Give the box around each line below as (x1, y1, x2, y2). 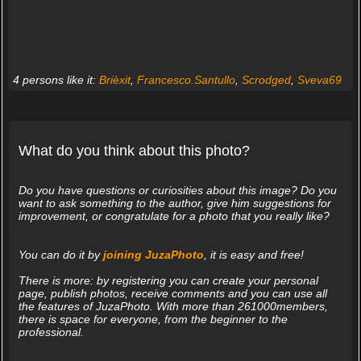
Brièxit (98, 73, 131, 86)
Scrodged (241, 73, 291, 86)
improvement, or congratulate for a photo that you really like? (18, 210, 330, 223)
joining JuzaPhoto (102, 248, 204, 262)
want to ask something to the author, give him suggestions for (18, 197, 331, 210)
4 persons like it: (12, 73, 99, 86)
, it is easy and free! (203, 248, 304, 262)
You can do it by (18, 248, 103, 262)
